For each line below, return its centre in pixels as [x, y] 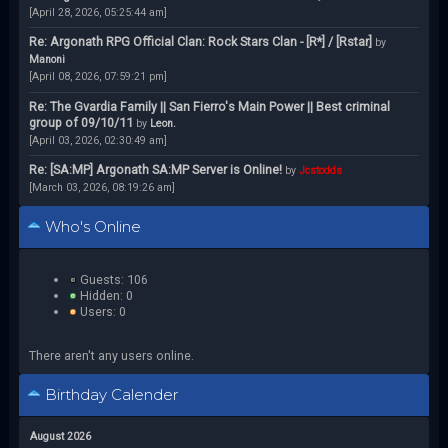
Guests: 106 [112, 279]
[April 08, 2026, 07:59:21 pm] [97, 77]
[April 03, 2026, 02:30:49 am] [97, 140]
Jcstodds [320, 171]
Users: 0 [101, 311]
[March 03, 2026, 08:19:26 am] [101, 188]
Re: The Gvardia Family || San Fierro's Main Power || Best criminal [209, 106]
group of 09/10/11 [80, 122]
